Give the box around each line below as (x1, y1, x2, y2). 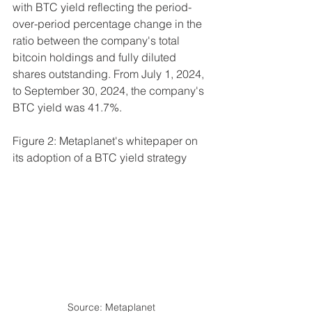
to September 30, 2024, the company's (13, 84, 207, 98)
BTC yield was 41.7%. (13, 100, 122, 115)
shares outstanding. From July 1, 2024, (13, 67, 207, 81)
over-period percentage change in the (13, 17, 205, 31)
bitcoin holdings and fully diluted (13, 50, 179, 65)
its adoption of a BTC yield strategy (13, 150, 187, 165)
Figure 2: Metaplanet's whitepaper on (13, 134, 201, 148)
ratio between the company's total (13, 33, 182, 48)
